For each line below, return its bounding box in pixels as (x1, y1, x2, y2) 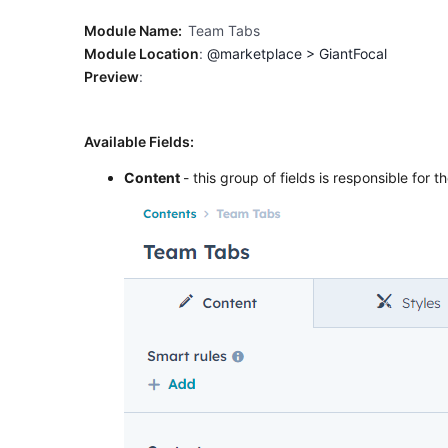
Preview (84, 67, 139, 85)
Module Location (84, 44, 199, 62)
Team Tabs (188, 21, 260, 39)
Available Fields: (84, 132, 194, 150)
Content (124, 168, 183, 186)
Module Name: (84, 21, 188, 39)
